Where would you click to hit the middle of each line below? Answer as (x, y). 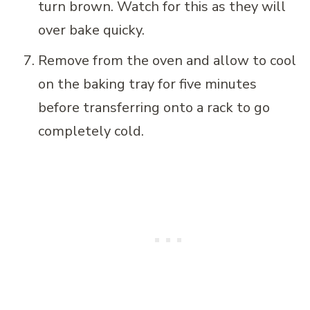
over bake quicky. (91, 30)
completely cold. (91, 131)
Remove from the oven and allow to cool (167, 61)
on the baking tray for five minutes (147, 84)
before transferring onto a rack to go (154, 108)
